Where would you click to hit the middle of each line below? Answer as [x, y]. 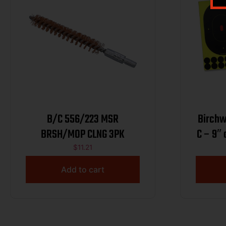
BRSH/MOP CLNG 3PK [82, 135]
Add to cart [82, 169]
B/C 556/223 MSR [82, 120]
